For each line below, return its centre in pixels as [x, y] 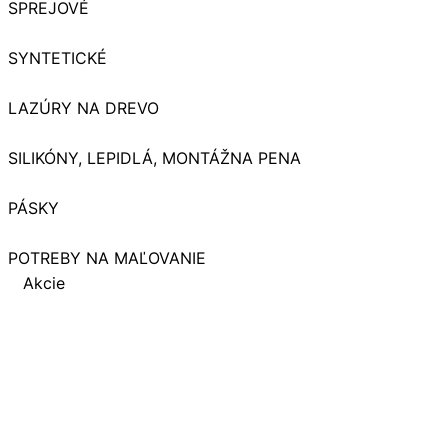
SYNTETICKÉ [57, 58]
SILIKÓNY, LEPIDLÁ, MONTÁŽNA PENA [154, 158]
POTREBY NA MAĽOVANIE [107, 258]
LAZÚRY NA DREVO [83, 108]
